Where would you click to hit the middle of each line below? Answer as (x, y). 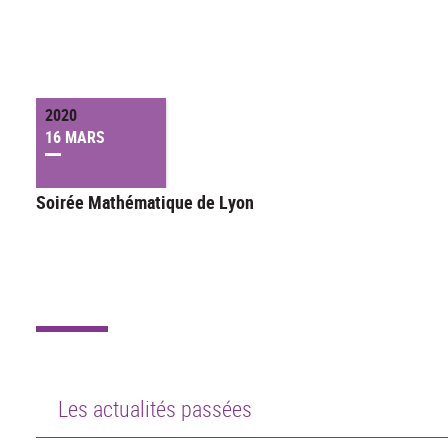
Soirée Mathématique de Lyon (145, 202)
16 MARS (75, 137)
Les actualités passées (154, 409)
